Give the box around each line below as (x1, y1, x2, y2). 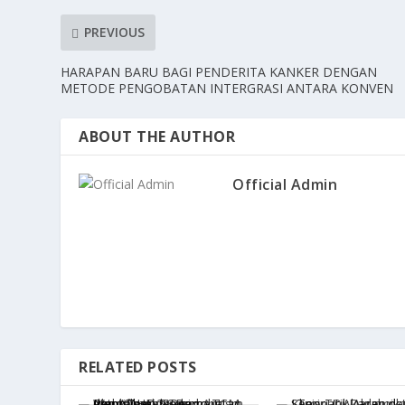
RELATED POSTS (79, 356, 197, 377)
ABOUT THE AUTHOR (79, 126, 236, 146)
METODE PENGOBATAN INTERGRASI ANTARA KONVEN (61, 79, 394, 97)
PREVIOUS (84, 24, 146, 42)
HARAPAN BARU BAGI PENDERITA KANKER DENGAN (61, 62, 378, 80)
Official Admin (232, 174, 338, 194)
